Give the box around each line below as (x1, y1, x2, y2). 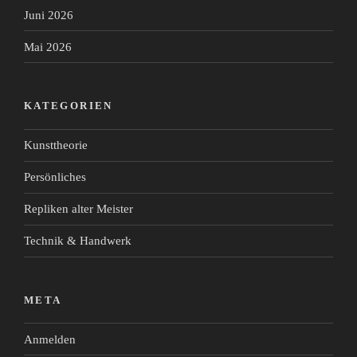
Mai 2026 (24, 40, 72, 53)
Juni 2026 (24, 8, 73, 22)
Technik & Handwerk (24, 234, 131, 248)
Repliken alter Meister (24, 202, 133, 216)
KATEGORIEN (24, 100, 113, 112)
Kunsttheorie (24, 139, 88, 152)
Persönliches (24, 171, 86, 184)
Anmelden (24, 332, 76, 346)
